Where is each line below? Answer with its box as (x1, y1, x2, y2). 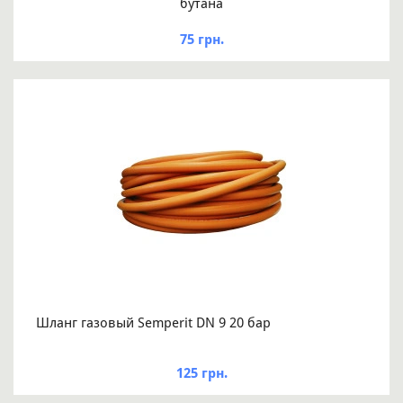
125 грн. (175, 365, 228, 382)
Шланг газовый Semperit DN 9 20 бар (36, 315, 271, 332)
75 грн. (179, 31, 224, 49)
